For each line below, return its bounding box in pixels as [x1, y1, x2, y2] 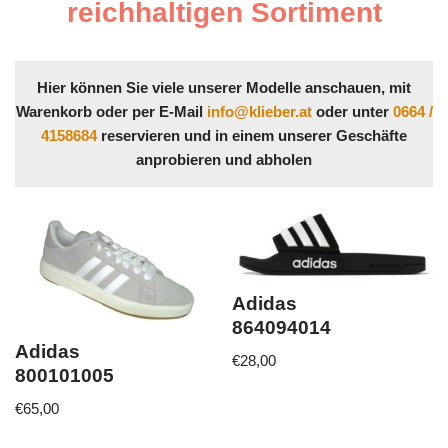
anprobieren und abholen [136, 151, 312, 168]
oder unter [311, 103, 393, 120]
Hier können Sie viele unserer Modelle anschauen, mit [37, 79, 411, 96]
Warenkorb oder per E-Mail [15, 103, 207, 120]
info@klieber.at [206, 103, 312, 120]
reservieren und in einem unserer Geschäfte [97, 127, 407, 144]
